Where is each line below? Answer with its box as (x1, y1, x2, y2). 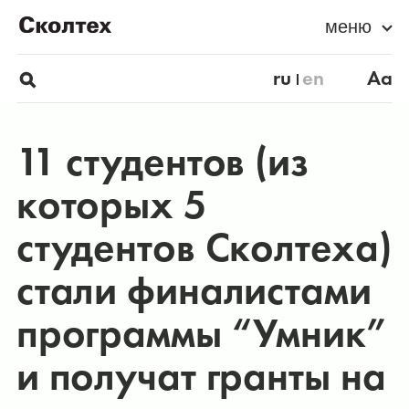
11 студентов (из (16, 135, 309, 189)
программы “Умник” (16, 307, 386, 361)
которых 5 (16, 178, 207, 232)
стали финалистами (16, 264, 372, 318)
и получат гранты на (16, 350, 386, 404)
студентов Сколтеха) (16, 221, 392, 275)
